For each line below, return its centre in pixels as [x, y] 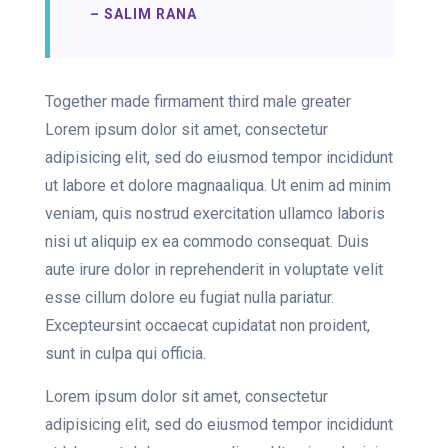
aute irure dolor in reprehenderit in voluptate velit [214, 270]
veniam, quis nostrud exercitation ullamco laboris [215, 214]
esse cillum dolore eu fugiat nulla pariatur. [189, 298]
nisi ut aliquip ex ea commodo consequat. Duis [207, 242]
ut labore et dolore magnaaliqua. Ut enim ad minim [218, 186]
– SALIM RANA [143, 14]
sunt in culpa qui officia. [125, 354]
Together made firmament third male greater [198, 102]
